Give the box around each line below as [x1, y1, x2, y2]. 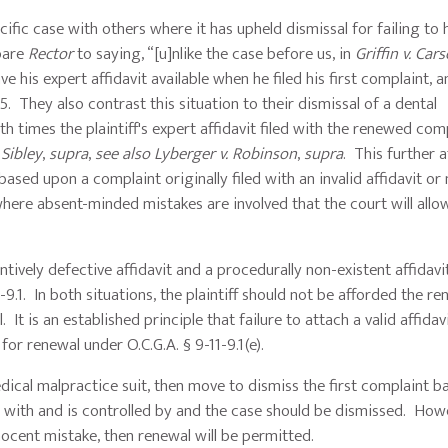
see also [95, 140, 151, 169]
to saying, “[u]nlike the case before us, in [73, 40, 356, 69]
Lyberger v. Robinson [154, 140, 298, 169]
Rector [28, 40, 74, 69]
